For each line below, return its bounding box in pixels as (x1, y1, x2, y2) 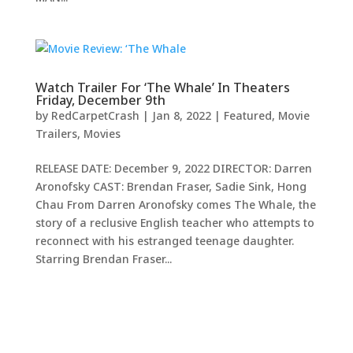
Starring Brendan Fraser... (35, 251, 172, 266)
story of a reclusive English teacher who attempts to (35, 215, 314, 230)
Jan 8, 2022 (151, 108, 211, 123)
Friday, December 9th (35, 91, 165, 109)
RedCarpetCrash (50, 108, 139, 123)
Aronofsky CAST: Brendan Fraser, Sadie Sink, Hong (35, 179, 307, 194)
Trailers (35, 126, 77, 141)
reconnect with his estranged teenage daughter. (35, 233, 294, 248)
